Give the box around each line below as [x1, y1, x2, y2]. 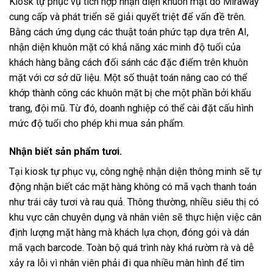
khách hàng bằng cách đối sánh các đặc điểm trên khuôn [9, 56, 248, 68]
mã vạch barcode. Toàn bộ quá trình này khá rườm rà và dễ [9, 241, 254, 253]
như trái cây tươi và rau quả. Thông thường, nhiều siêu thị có [9, 196, 259, 208]
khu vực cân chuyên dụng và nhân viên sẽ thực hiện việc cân [9, 211, 261, 223]
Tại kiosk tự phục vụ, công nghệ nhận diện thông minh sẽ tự [9, 165, 261, 177]
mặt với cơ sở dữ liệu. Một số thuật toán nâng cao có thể [9, 71, 247, 83]
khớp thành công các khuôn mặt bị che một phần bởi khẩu [9, 87, 251, 99]
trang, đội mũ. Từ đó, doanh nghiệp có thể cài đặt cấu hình [9, 102, 253, 114]
